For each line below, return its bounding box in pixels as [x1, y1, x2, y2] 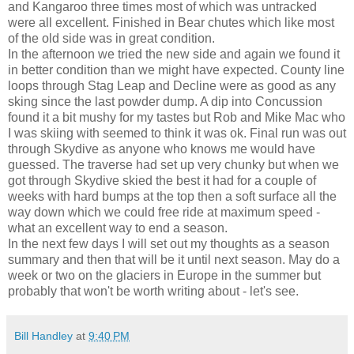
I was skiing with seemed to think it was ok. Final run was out [8, 126, 346, 140]
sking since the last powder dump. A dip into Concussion [8, 94, 322, 108]
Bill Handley [14, 329, 73, 342]
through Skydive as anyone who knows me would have [8, 141, 315, 156]
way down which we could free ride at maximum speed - [8, 205, 320, 219]
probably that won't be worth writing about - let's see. [8, 284, 299, 298]
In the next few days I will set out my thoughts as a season [8, 236, 330, 250]
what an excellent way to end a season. [8, 220, 228, 235]
